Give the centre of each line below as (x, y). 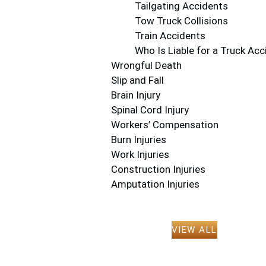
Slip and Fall (137, 80)
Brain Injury (136, 95)
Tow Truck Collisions (181, 21)
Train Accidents (170, 36)
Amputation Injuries (155, 184)
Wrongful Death (146, 65)
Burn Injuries (139, 140)
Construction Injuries (158, 169)
